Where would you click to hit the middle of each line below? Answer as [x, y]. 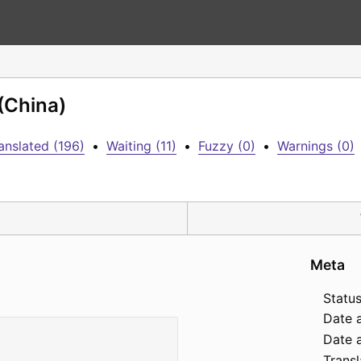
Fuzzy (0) [227, 146]
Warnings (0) [316, 146]
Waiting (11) [141, 146]
